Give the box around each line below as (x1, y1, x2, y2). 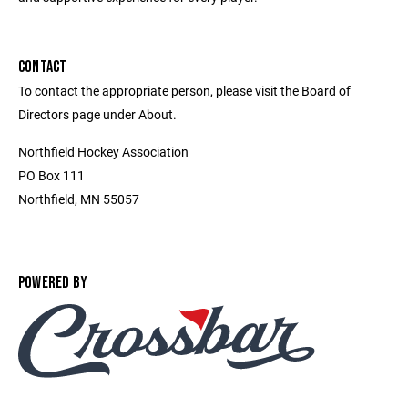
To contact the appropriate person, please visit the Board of (18, 82, 351, 99)
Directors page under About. (18, 106, 177, 123)
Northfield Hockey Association (18, 143, 189, 160)
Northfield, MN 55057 (18, 190, 139, 208)
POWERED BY (18, 273, 88, 292)
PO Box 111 (18, 167, 85, 184)
